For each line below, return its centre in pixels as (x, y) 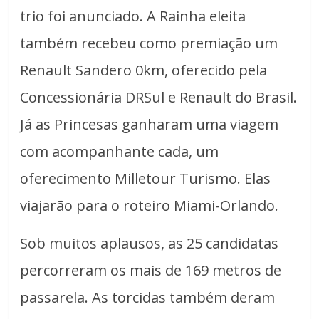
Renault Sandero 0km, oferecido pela (144, 70)
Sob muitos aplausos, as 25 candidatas (150, 244)
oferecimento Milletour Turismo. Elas (146, 179)
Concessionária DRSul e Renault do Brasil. (159, 98)
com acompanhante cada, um (120, 152)
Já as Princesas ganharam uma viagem (150, 125)
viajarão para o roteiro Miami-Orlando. (150, 206)
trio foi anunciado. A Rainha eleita (133, 16)
